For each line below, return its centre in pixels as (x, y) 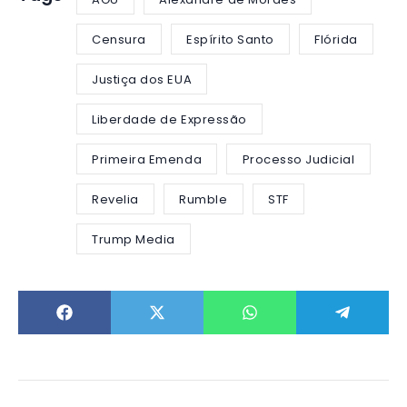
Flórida (336, 39)
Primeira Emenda (147, 159)
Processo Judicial (298, 159)
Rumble (203, 199)
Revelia (115, 199)
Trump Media (134, 239)
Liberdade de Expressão (169, 119)
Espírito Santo (230, 39)
